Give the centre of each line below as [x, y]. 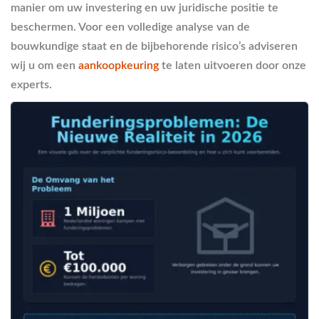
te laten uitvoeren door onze [232, 66]
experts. [31, 85]
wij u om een [45, 66]
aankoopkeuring [119, 66]
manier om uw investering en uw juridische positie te [145, 8]
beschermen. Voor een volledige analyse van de [130, 27]
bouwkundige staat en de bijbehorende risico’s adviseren [154, 46]
